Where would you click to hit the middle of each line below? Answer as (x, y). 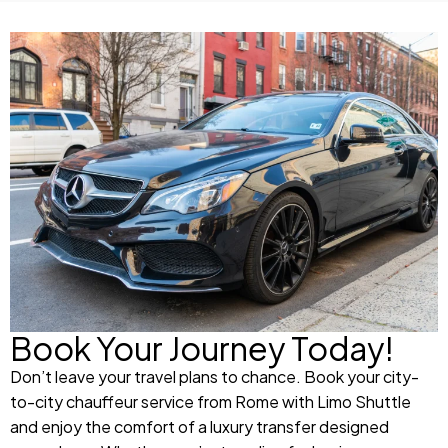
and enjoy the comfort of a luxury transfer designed (199, 427)
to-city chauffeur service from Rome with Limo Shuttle (210, 402)
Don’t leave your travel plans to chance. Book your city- (214, 377)
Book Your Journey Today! (202, 348)
